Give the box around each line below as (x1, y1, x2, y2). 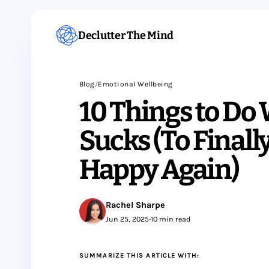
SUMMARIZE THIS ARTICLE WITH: (79, 252, 199, 259)
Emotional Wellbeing (98, 80, 173, 88)
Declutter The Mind (78, 28, 174, 42)
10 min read (151, 215, 190, 223)
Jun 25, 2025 (106, 215, 149, 223)
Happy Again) (79, 153, 239, 186)
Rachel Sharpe (106, 200, 165, 210)
